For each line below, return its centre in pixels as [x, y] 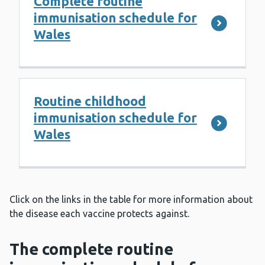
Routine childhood [90, 101]
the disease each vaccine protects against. [99, 214]
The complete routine [91, 249]
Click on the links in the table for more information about [131, 200]
